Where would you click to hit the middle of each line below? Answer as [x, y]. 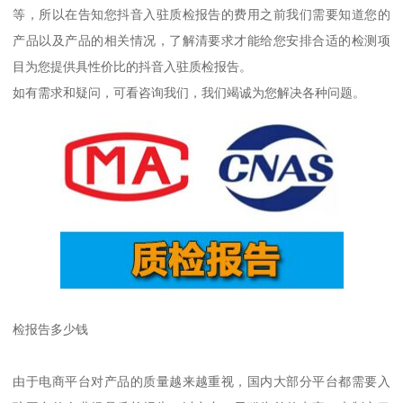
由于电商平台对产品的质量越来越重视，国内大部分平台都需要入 [201, 382]
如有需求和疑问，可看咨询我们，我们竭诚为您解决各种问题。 [189, 93]
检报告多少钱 [51, 330]
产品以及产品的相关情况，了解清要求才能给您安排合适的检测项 [201, 41]
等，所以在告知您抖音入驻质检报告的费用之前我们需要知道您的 [201, 15]
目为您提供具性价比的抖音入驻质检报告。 [133, 67]
